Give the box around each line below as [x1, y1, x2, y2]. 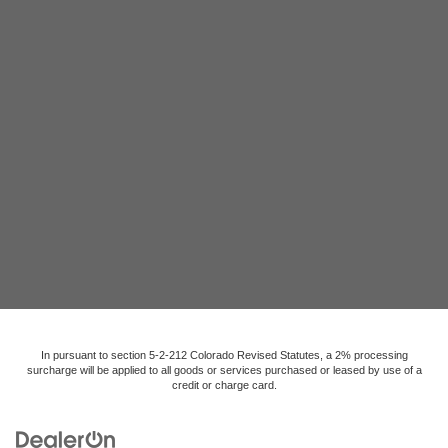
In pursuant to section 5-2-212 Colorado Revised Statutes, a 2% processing [40, 349, 408, 362]
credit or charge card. [171, 379, 277, 392]
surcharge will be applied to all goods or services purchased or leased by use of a [26, 364, 422, 377]
